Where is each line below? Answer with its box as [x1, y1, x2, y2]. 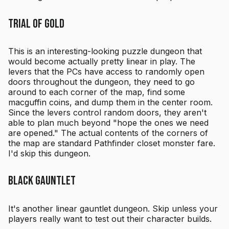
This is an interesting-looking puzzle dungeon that [8, 46, 202, 57]
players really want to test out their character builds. [8, 214, 212, 224]
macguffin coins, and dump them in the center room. [8, 97, 213, 108]
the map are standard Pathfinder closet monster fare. [8, 138, 215, 149]
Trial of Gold [8, 16, 64, 31]
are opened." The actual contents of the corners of [8, 128, 208, 139]
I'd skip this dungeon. [8, 148, 90, 159]
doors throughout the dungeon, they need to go [8, 77, 195, 87]
